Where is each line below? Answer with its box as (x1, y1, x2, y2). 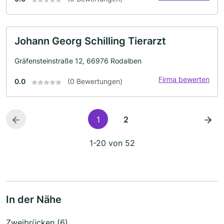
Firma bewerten (158, 75, 209, 84)
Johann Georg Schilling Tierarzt (14, 35, 166, 47)
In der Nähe (6, 193, 61, 206)
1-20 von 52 (89, 138, 135, 148)
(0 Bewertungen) (67, 77, 122, 86)
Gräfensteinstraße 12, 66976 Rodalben (14, 56, 141, 65)
